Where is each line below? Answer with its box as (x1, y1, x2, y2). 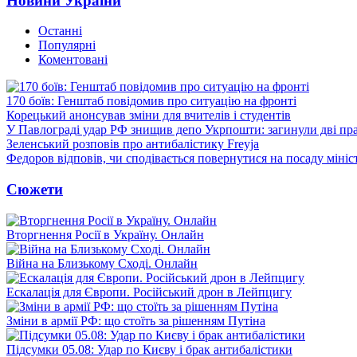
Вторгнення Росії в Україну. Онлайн (6, 227, 204, 241)
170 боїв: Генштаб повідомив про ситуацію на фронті (6, 94, 296, 108)
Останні (38, 24, 82, 38)
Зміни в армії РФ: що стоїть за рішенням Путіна (6, 313, 265, 328)
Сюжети (6, 180, 63, 198)
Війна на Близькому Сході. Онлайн (6, 256, 198, 270)
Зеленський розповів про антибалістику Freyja (6, 137, 259, 151)
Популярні (38, 38, 96, 53)
